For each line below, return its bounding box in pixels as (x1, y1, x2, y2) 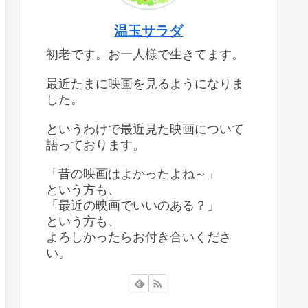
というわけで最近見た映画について (46, 121, 244, 136)
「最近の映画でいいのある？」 (46, 198, 219, 213)
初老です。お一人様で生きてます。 (46, 47, 244, 62)
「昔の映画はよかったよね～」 (46, 166, 219, 181)
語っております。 (46, 137, 145, 152)
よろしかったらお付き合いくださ (46, 230, 232, 245)
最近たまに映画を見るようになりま (46, 76, 244, 91)
